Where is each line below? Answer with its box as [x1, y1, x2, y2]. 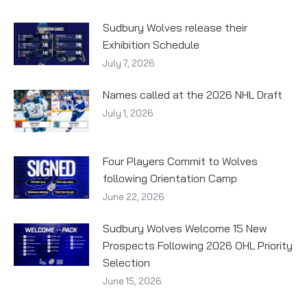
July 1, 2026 [103, 107, 153, 119]
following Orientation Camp [103, 171, 237, 185]
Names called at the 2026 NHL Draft [103, 87, 282, 101]
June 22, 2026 [103, 191, 164, 202]
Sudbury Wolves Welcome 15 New [103, 221, 267, 235]
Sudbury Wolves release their [103, 20, 247, 34]
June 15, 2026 [103, 275, 162, 286]
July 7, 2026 [103, 57, 155, 69]
